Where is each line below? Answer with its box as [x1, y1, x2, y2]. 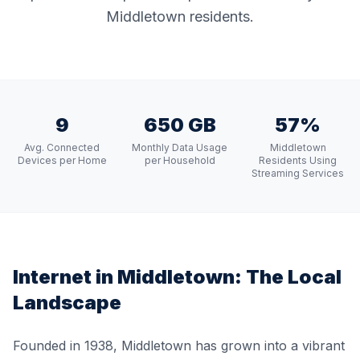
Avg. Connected [24, 141, 100, 153]
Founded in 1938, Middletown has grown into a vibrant [13, 337, 345, 354]
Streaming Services [252, 167, 345, 179]
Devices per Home [17, 154, 107, 166]
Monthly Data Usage [132, 141, 228, 153]
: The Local [235, 265, 342, 288]
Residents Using [259, 154, 337, 166]
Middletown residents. [106, 8, 254, 25]
